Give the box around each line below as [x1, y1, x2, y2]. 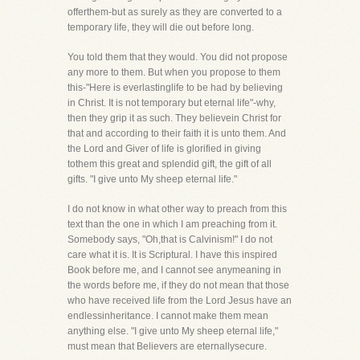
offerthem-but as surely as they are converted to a [67, 6, 282, 18]
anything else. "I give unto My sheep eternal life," [67, 325, 278, 337]
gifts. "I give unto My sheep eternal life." [67, 174, 237, 185]
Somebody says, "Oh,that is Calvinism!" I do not [67, 234, 272, 245]
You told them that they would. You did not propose [67, 51, 288, 63]
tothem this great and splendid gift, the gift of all [67, 158, 272, 170]
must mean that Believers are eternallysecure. [67, 341, 267, 352]
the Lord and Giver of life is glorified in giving [67, 143, 261, 154]
